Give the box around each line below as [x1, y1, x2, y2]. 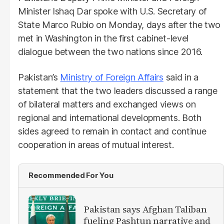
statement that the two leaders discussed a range [18, 85, 217, 96]
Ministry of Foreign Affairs [60, 71, 163, 82]
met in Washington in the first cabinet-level [18, 32, 188, 43]
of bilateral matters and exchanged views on [18, 98, 196, 109]
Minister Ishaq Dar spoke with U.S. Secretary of [18, 5, 206, 16]
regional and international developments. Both [18, 112, 201, 123]
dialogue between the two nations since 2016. [18, 46, 202, 57]
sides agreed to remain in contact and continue [18, 125, 206, 136]
